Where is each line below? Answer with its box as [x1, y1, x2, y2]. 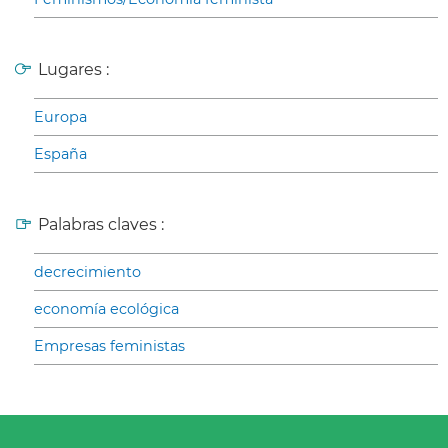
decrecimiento [34, 263, 141, 282]
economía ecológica [34, 300, 179, 319]
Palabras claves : [38, 215, 164, 235]
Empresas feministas [34, 337, 185, 356]
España [34, 145, 87, 164]
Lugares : [38, 60, 109, 80]
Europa [34, 108, 87, 127]
